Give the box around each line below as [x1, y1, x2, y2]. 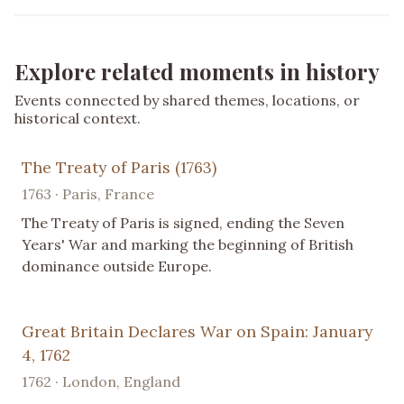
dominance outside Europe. [22, 257, 212, 276]
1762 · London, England [22, 372, 180, 391]
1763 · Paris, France [22, 185, 154, 204]
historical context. [14, 109, 141, 128]
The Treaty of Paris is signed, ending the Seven [22, 214, 344, 233]
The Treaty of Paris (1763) [22, 157, 216, 179]
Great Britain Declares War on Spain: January [22, 321, 372, 343]
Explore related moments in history [14, 57, 380, 87]
